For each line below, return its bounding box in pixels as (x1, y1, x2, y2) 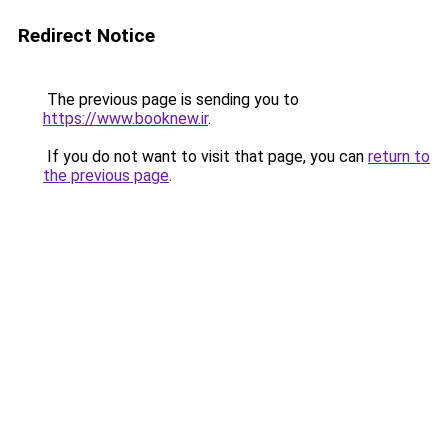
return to (368, 147, 430, 166)
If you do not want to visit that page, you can (43, 147, 368, 166)
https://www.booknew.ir (43, 109, 208, 128)
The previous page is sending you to (43, 90, 299, 109)
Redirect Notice (18, 24, 155, 47)
